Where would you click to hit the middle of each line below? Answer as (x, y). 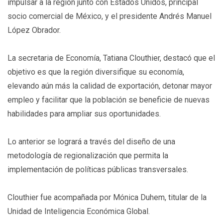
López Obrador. (34, 30)
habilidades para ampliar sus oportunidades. (84, 114)
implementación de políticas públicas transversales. (98, 169)
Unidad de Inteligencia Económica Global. (79, 211)
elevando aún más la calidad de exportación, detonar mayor (110, 86)
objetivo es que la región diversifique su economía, (96, 72)
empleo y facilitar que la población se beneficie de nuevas (109, 100)
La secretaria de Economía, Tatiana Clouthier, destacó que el (111, 58)
